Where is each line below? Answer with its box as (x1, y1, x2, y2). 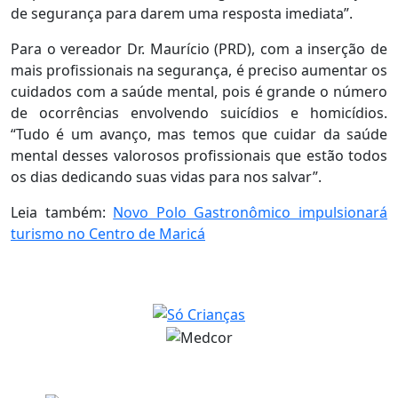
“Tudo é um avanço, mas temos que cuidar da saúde (11, 123, 387, 144)
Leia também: (11, 202, 114, 222)
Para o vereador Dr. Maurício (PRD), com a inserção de (11, 38, 387, 59)
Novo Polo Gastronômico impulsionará (113, 202, 388, 222)
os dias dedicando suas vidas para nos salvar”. (11, 166, 322, 187)
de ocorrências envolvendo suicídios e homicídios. (11, 102, 387, 123)
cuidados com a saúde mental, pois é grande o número (11, 81, 387, 101)
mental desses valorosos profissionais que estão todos (11, 145, 387, 165)
